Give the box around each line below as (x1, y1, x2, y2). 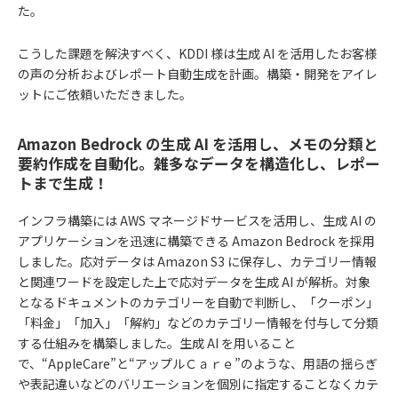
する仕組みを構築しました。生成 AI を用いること (18, 334, 296, 353)
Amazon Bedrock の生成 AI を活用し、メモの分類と (18, 133, 378, 155)
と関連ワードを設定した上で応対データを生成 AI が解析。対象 (18, 273, 370, 291)
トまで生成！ (18, 172, 108, 195)
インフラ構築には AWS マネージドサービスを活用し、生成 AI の (18, 211, 377, 230)
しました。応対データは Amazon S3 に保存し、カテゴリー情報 (18, 252, 377, 271)
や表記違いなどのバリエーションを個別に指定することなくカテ (18, 375, 378, 394)
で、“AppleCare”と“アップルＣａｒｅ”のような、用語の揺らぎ (18, 354, 378, 373)
